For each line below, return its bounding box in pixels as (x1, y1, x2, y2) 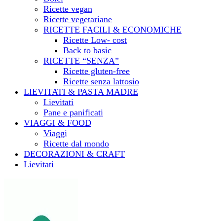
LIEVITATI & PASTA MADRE (24, 86, 138, 97)
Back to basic (63, 45, 111, 55)
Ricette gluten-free (63, 66, 130, 76)
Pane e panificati (43, 107, 103, 117)
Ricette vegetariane (43, 14, 112, 24)
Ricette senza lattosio (63, 76, 139, 86)
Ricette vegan (43, 3, 92, 14)
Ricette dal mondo (43, 138, 109, 148)
